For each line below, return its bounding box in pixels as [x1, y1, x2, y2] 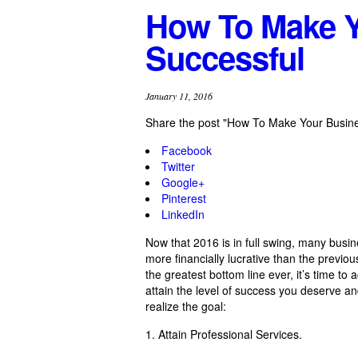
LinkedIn [161, 205, 205, 222]
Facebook [161, 141, 212, 158]
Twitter [161, 157, 195, 174]
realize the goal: [145, 297, 226, 314]
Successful [145, 34, 304, 80]
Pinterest [161, 189, 206, 206]
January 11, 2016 [145, 89, 213, 102]
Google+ [161, 173, 205, 190]
